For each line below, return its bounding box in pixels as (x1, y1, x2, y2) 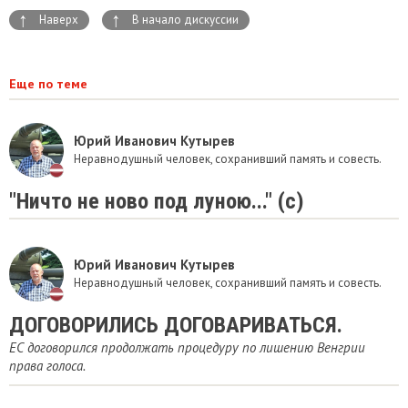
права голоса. (9, 357, 86, 374)
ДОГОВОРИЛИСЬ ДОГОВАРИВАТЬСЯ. (9, 312, 342, 338)
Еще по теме (9, 76, 87, 92)
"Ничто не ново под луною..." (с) (9, 189, 304, 214)
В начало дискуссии (132, 12, 239, 27)
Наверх (39, 12, 78, 27)
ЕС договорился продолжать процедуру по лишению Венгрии (9, 339, 365, 356)
